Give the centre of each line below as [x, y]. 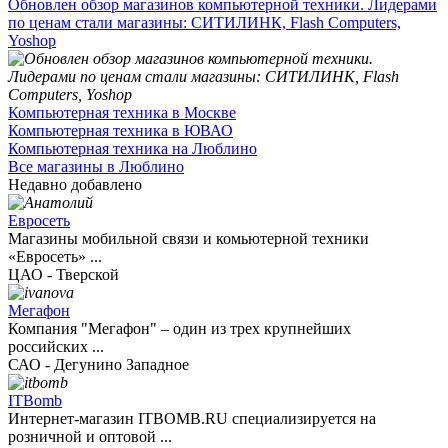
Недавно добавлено [75, 185]
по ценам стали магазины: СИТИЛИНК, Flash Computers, [204, 23]
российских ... [56, 347]
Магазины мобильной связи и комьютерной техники [188, 239]
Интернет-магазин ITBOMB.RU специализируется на [192, 419]
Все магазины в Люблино [96, 167]
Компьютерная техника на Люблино [132, 149]
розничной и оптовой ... [90, 437]
